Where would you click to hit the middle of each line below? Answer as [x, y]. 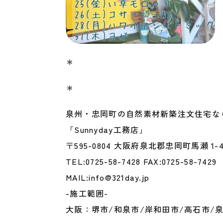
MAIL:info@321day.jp [108, 177]
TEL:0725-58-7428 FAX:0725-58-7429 [141, 161]
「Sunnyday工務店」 [107, 129]
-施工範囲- [87, 193]
